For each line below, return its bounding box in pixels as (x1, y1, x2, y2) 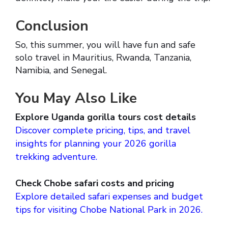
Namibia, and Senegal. (15, 64, 107, 77)
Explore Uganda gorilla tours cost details (15, 111, 196, 124)
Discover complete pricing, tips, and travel (15, 124, 190, 137)
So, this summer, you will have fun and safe (15, 39, 195, 51)
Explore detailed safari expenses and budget (15, 190, 203, 203)
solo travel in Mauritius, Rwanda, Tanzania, (15, 51, 191, 64)
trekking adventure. (15, 151, 97, 163)
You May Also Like (15, 89, 137, 108)
